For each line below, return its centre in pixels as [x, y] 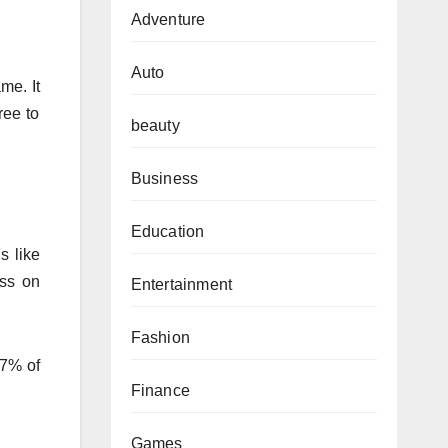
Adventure [168, 19]
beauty [155, 125]
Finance [160, 390]
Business [164, 178]
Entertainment [181, 284]
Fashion [160, 337]
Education [167, 231]
